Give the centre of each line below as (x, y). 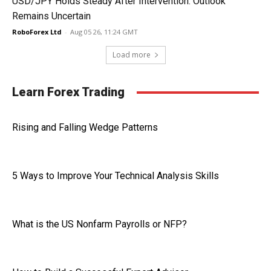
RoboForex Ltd (37, 32)
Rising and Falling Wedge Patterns (85, 127)
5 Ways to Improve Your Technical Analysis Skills (116, 176)
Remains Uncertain (51, 16)
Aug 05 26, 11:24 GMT (104, 32)
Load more (131, 55)
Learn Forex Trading (68, 92)
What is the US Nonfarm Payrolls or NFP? (100, 224)
